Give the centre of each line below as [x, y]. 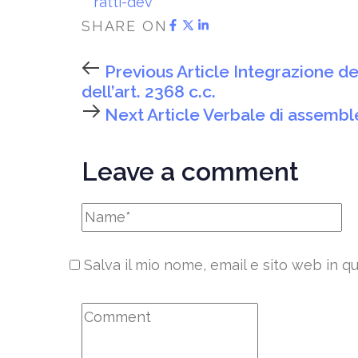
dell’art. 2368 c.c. [149, 92]
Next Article [152, 115]
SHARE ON [125, 26]
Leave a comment [190, 172]
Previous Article [167, 72]
